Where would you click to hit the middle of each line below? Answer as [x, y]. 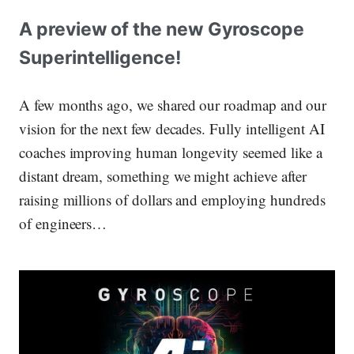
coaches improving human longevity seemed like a [171, 153]
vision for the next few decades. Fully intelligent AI [172, 129]
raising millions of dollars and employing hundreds [173, 200]
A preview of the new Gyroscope [162, 29]
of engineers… [63, 224]
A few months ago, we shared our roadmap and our [173, 105]
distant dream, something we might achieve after [163, 176]
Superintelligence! [100, 57]
